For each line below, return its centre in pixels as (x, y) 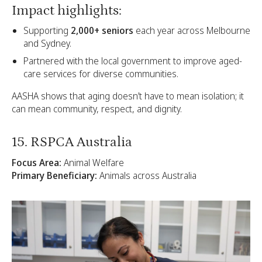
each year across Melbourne (192, 31)
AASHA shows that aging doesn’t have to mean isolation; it (128, 96)
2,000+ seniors (102, 31)
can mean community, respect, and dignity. (97, 109)
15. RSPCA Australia (72, 142)
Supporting (47, 31)
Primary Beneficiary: (54, 175)
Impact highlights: (67, 10)
